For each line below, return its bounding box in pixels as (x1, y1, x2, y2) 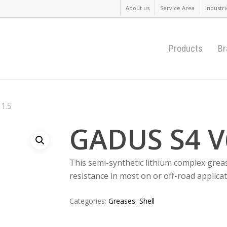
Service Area (160, 4, 195, 12)
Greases (108, 196, 135, 206)
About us (126, 4, 149, 12)
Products (169, 43, 203, 54)
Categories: (69, 196, 108, 206)
